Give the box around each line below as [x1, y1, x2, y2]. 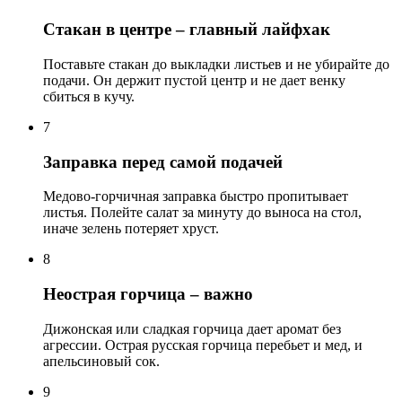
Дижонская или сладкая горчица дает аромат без [43, 320, 341, 336]
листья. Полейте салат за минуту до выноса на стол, [43, 205, 362, 221]
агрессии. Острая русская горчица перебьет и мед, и [43, 336, 363, 353]
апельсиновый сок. [43, 353, 160, 369]
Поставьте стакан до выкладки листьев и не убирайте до [43, 57, 389, 72]
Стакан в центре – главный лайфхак [43, 20, 330, 39]
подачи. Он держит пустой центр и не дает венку [43, 73, 345, 88]
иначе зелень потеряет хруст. [43, 221, 219, 237]
